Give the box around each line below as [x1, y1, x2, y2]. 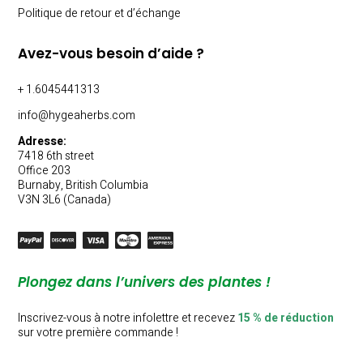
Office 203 [18, 162, 71, 180]
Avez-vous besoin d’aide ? [18, 44, 205, 64]
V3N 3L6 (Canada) [18, 191, 112, 209]
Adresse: [18, 133, 67, 151]
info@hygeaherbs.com [18, 107, 136, 125]
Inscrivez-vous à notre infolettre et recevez [18, 310, 238, 327]
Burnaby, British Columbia [18, 177, 149, 194]
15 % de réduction [237, 310, 335, 327]
